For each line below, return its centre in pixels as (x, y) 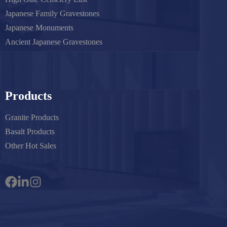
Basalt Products (30, 132)
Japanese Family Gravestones (52, 14)
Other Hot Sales (31, 146)
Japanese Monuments (39, 28)
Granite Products (32, 118)
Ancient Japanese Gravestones (54, 42)
